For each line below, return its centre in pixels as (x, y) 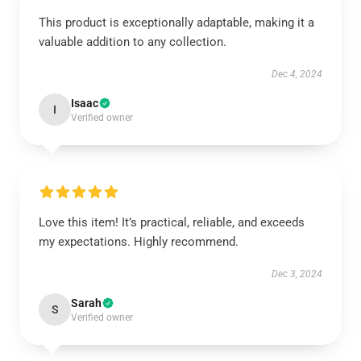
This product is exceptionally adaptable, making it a (176, 23)
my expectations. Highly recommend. (140, 242)
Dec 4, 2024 (297, 74)
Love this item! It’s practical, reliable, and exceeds (172, 222)
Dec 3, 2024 (297, 274)
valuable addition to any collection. (133, 42)
